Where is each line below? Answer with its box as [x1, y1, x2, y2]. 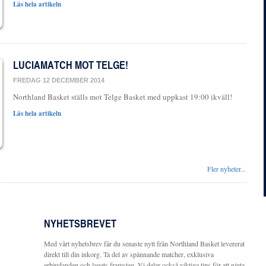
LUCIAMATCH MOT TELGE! [13, 57, 128, 72]
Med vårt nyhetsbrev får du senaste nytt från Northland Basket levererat [44, 239, 245, 248]
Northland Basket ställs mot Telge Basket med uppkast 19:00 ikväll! [13, 91, 236, 102]
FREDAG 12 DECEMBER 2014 [13, 76, 104, 84]
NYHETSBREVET [44, 216, 116, 231]
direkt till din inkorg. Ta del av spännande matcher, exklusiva [44, 249, 214, 259]
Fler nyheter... [207, 164, 246, 173]
